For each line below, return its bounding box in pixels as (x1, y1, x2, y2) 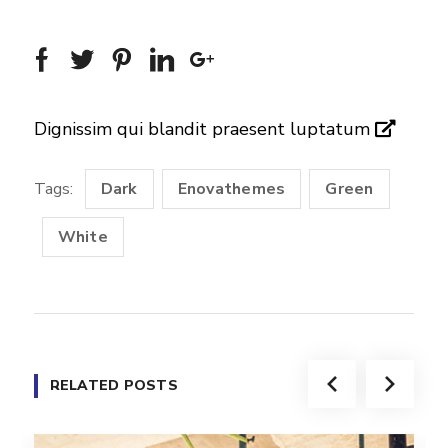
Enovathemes (177, 178, 286, 200)
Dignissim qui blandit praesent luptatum (33, 117, 375, 141)
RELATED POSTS (49, 376, 178, 395)
